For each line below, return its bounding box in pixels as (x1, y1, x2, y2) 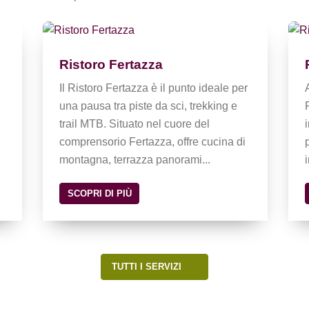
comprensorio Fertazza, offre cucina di (59, 135, 246, 148)
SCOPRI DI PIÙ (67, 188, 132, 199)
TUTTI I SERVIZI (111, 261, 184, 272)
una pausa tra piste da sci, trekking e (59, 99, 238, 112)
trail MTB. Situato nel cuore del (59, 117, 210, 130)
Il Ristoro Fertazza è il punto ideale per (59, 81, 248, 94)
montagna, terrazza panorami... (59, 153, 211, 166)
